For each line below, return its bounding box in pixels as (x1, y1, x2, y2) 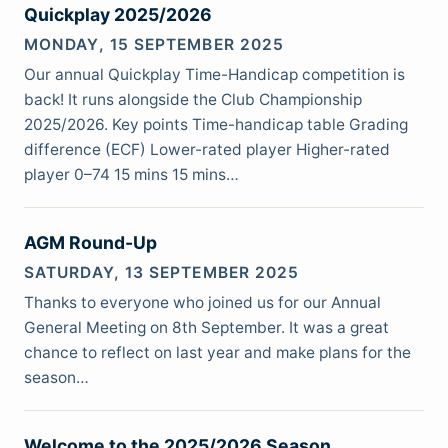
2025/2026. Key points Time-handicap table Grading (24, 115, 408, 135)
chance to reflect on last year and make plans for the (24, 343, 411, 363)
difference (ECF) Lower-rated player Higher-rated (24, 140, 390, 160)
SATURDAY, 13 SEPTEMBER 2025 (24, 262, 300, 282)
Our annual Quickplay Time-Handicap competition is (24, 65, 405, 85)
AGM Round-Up (24, 232, 157, 254)
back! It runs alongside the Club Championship (24, 90, 362, 110)
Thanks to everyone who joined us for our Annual (24, 293, 381, 313)
